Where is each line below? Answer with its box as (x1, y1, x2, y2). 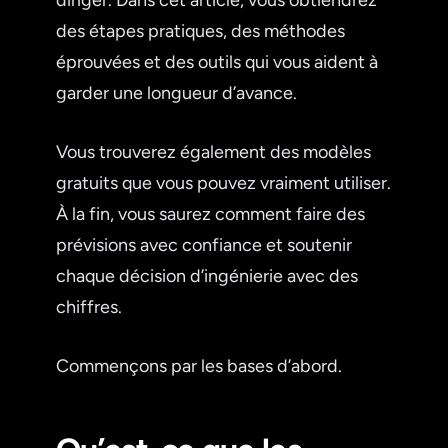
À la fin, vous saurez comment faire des (56, 202, 365, 225)
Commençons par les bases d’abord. (56, 354, 342, 377)
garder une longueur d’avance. (56, 81, 297, 104)
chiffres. (56, 295, 122, 318)
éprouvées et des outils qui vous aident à (56, 50, 378, 73)
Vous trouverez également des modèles (56, 140, 371, 163)
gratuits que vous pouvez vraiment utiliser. (56, 171, 391, 194)
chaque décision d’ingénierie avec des (56, 264, 358, 287)
